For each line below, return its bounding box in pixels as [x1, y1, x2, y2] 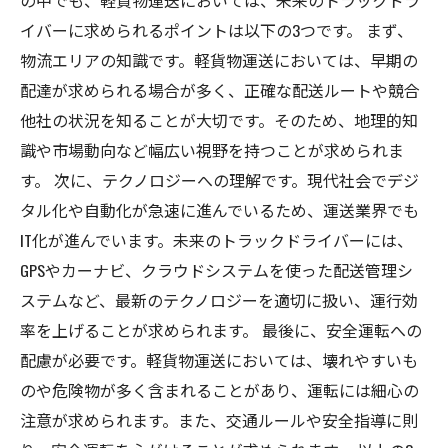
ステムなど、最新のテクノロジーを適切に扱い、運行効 [20, 288, 418, 312]
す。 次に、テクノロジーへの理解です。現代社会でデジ [20, 168, 419, 192]
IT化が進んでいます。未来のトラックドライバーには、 [20, 228, 413, 252]
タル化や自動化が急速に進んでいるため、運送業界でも [20, 198, 419, 222]
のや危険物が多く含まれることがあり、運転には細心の [20, 378, 419, 402]
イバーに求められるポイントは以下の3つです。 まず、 [20, 18, 413, 42]
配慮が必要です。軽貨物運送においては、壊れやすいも [20, 348, 418, 372]
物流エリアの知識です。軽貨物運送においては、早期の [20, 48, 418, 72]
